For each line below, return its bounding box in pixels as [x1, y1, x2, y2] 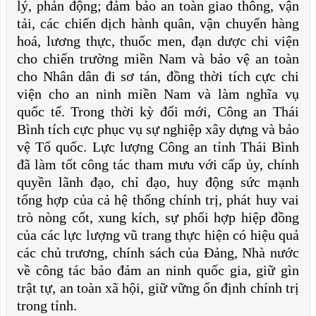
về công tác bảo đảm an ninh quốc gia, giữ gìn [17, 262, 299, 278]
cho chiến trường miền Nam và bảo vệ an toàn [17, 51, 299, 66]
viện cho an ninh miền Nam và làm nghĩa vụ [17, 86, 299, 102]
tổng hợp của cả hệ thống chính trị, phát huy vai [17, 192, 299, 207]
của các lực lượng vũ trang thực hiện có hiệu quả [17, 227, 299, 243]
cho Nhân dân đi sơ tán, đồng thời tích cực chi [17, 68, 299, 84]
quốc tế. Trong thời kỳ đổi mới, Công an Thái [17, 104, 299, 119]
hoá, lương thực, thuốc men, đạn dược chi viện [17, 33, 299, 49]
